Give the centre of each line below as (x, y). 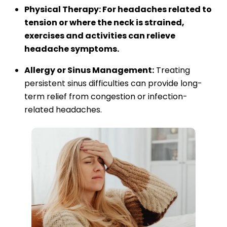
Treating (172, 70)
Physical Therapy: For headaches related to (118, 9)
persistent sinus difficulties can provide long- (113, 83)
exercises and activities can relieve (100, 35)
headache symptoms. (72, 49)
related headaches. (63, 109)
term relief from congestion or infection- (106, 96)
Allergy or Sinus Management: (89, 70)
